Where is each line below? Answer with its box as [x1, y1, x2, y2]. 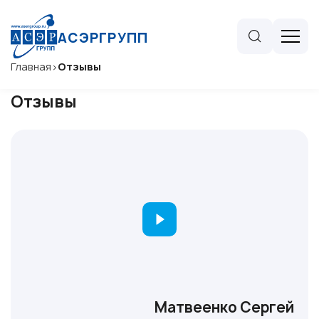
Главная [11, 60, 51, 73]
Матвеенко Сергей [155, 297, 294, 317]
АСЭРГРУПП [58, 28, 149, 47]
